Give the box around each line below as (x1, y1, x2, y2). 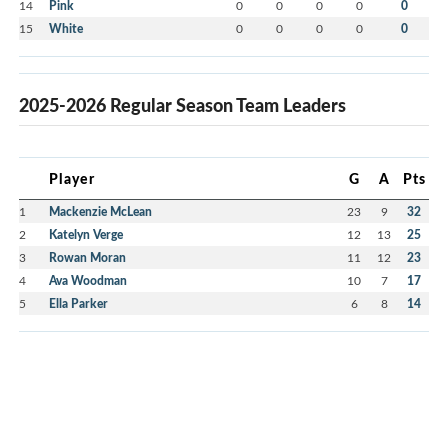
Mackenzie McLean (49, 203, 152, 221)
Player (49, 168, 95, 189)
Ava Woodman (49, 272, 127, 290)
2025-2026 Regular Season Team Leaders (19, 92, 346, 119)
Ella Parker (49, 295, 108, 313)
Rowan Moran (49, 249, 126, 267)
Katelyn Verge (49, 226, 123, 244)
